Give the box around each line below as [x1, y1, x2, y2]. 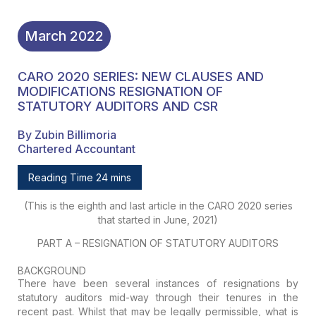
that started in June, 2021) [98, 213, 218, 226]
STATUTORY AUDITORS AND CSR [17, 98, 218, 114]
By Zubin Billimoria [17, 127, 116, 142]
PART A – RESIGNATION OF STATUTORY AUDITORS [37, 236, 279, 249]
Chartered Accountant [17, 141, 135, 156]
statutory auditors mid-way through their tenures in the [17, 291, 299, 303]
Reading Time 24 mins [28, 171, 131, 183]
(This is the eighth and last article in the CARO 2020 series [23, 199, 293, 212]
